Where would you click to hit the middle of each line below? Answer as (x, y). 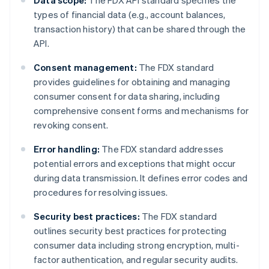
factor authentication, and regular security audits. (136, 260)
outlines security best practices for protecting (130, 231)
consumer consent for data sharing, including (127, 96)
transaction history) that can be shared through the (140, 29)
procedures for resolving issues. (101, 192)
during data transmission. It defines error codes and (141, 178)
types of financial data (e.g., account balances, (130, 15)
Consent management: (85, 68)
